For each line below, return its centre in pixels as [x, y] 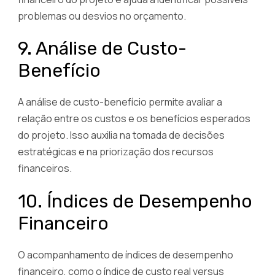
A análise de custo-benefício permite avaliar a [120, 102]
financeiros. [45, 168]
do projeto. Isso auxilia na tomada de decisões [121, 135]
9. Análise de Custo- [102, 49]
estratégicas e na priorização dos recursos [116, 152]
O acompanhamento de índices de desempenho [126, 254]
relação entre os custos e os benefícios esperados [134, 119]
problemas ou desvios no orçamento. [102, 16]
